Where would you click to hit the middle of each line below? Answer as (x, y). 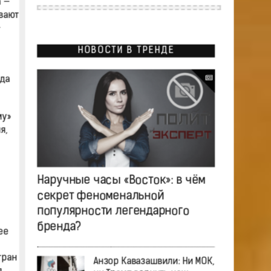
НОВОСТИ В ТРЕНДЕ (126, 51)
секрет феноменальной (100, 196)
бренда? (59, 227)
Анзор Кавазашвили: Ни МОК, (153, 262)
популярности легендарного (113, 211)
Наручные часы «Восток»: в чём (121, 181)
